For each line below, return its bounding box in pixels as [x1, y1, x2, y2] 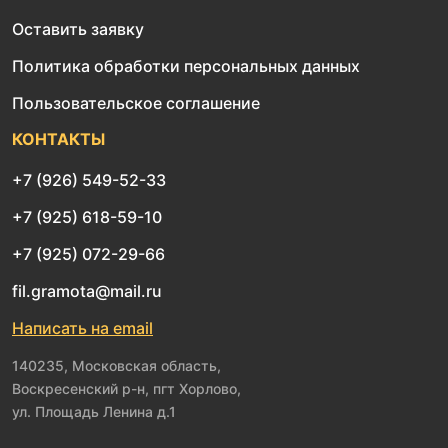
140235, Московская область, [12, 357, 221, 374]
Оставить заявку [12, 19, 144, 39]
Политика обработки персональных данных [12, 56, 360, 76]
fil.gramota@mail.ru [12, 281, 162, 301]
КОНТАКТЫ [12, 129, 105, 149]
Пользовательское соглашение [12, 93, 260, 113]
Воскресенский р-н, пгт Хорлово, [12, 380, 241, 397]
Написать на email [12, 318, 153, 338]
